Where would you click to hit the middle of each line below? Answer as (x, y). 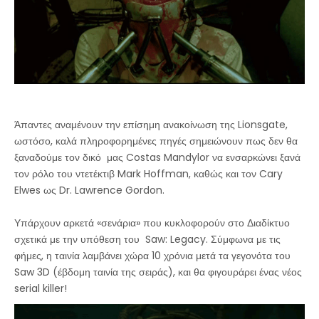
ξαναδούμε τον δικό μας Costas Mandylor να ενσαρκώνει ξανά (157, 158)
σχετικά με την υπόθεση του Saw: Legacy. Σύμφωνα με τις (147, 240)
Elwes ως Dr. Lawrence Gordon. (89, 190)
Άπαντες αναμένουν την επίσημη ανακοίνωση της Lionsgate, (151, 125)
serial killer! (41, 289)
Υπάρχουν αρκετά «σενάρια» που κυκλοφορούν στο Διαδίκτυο (152, 223)
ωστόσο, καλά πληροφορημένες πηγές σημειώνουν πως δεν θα (156, 141)
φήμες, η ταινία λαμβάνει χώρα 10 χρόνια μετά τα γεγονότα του (152, 256)
